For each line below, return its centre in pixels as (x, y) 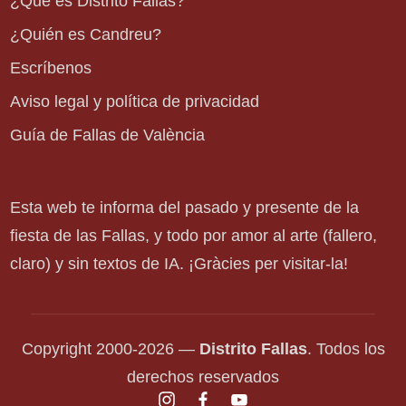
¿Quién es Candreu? (86, 34)
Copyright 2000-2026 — (110, 348)
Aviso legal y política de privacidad (135, 102)
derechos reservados (203, 377)
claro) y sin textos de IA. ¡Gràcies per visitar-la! (179, 263)
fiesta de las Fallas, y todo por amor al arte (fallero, (194, 235)
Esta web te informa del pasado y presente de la (185, 207)
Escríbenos (51, 68)
